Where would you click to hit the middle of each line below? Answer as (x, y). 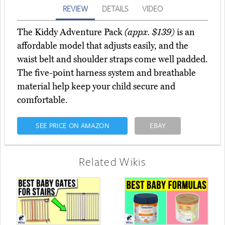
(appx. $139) (150, 32)
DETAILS (115, 8)
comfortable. (42, 100)
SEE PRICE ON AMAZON (72, 125)
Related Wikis (113, 161)
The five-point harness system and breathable (106, 73)
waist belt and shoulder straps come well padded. (113, 59)
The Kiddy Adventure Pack (71, 32)
